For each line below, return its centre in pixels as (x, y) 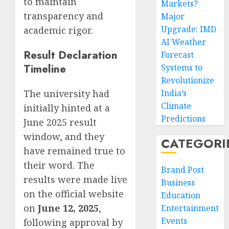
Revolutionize (188, 80)
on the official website (74, 194)
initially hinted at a (67, 108)
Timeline (45, 68)
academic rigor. (58, 30)
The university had (66, 94)
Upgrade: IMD (189, 29)
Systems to (182, 67)
